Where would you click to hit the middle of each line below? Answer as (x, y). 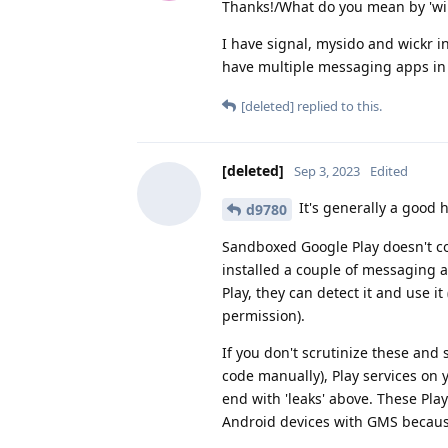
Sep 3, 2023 (327, 171)
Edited (389, 171)
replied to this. (338, 106)
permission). (263, 316)
